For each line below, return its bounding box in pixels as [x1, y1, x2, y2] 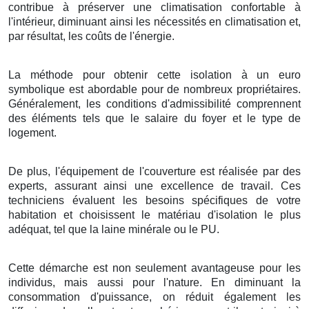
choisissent [79, 208, 135, 221]
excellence [160, 179, 214, 192]
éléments [32, 112, 77, 124]
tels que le [77, 112, 146, 124]
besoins [145, 194, 184, 206]
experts [8, 179, 44, 192]
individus [8, 276, 52, 288]
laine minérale [101, 223, 171, 235]
